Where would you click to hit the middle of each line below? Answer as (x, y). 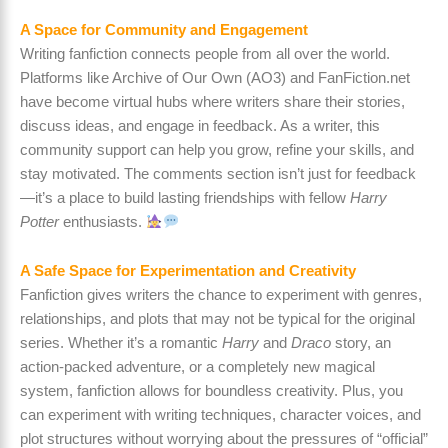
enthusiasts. (102, 221)
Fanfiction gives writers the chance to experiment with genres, (221, 295)
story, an (361, 343)
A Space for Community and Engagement (164, 29)
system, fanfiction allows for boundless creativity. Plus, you (211, 391)
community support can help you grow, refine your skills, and (217, 149)
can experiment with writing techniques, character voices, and (220, 415)
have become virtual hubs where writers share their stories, (212, 101)
